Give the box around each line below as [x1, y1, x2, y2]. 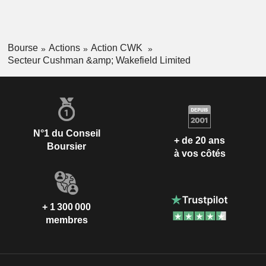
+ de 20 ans [174, 135, 225, 146]
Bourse [7, 43, 38, 53]
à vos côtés [173, 148, 226, 159]
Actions [48, 43, 80, 53]
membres [45, 214, 88, 225]
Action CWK [90, 43, 145, 53]
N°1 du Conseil [33, 128, 100, 138]
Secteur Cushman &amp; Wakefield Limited [7, 55, 191, 65]
